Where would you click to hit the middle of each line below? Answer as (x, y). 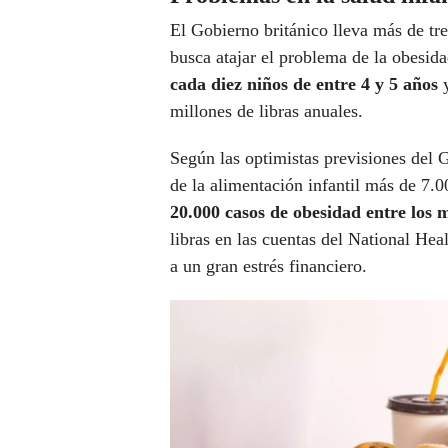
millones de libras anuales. (266, 111)
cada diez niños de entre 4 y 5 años (306, 84)
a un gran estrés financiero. (268, 266)
